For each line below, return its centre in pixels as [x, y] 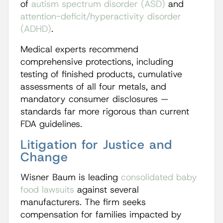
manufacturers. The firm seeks [83, 202]
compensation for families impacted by [101, 215]
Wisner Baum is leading [71, 177]
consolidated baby [159, 177]
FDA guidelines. [53, 124]
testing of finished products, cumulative [101, 74]
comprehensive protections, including [97, 62]
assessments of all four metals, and [93, 87]
